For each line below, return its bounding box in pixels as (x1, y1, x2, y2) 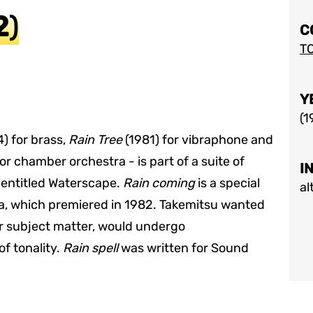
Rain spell (63, 240, 118, 256)
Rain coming (123, 175, 195, 191)
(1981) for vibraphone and (122, 132, 273, 147)
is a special (195, 175, 260, 191)
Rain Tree (68, 132, 122, 147)
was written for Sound (118, 240, 249, 256)
